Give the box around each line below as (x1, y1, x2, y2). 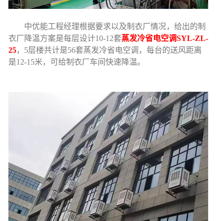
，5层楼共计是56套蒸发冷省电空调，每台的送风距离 (16, 45, 202, 54)
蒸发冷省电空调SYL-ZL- (121, 34, 209, 42)
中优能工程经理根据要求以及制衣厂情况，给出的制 (8, 22, 206, 31)
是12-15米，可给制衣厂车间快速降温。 (8, 57, 146, 66)
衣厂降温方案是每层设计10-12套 (8, 34, 122, 42)
